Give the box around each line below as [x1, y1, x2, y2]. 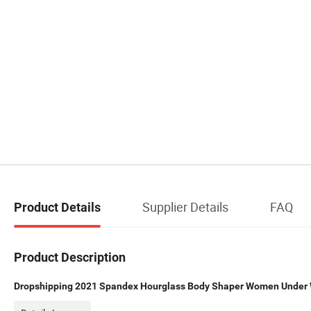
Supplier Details [142, 198, 228, 215]
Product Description [14, 250, 126, 265]
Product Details [14, 199, 101, 215]
